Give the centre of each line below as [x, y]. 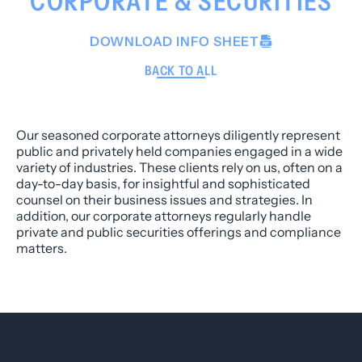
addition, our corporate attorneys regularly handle [164, 215]
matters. [42, 248]
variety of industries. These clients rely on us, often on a [179, 167]
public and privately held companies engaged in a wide [179, 151]
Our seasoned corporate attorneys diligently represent [178, 135]
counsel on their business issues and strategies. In [164, 199]
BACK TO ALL [181, 71]
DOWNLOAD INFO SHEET [175, 42]
